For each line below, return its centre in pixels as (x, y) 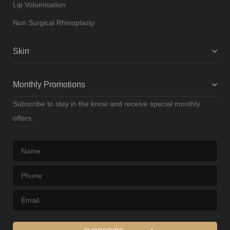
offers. (23, 118)
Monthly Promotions (49, 84)
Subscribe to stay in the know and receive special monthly (107, 104)
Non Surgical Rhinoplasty (54, 23)
